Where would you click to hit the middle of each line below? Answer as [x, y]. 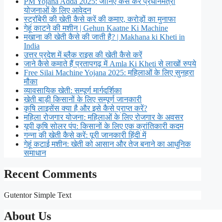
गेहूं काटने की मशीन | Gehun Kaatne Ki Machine [96, 28]
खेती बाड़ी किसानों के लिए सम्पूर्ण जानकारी [83, 100]
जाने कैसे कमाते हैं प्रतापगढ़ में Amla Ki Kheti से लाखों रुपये [110, 64]
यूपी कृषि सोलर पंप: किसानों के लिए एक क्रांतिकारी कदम [104, 126]
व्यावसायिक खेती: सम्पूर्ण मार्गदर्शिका [73, 91]
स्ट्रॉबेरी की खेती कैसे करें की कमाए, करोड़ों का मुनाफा [100, 19]
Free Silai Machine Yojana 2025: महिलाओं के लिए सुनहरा [109, 73]
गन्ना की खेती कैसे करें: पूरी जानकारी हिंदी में [85, 135]
